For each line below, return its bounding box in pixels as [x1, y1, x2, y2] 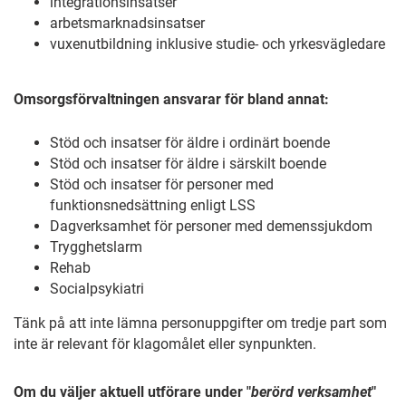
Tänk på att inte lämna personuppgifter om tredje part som [14, 314, 387, 332]
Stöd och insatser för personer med [50, 176, 274, 193]
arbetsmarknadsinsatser [50, 14, 205, 32]
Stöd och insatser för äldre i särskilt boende [50, 155, 326, 172]
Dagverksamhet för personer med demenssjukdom [50, 217, 372, 235]
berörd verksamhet [251, 383, 372, 401]
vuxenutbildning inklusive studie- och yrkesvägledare [50, 35, 385, 53]
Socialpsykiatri [50, 280, 144, 297]
